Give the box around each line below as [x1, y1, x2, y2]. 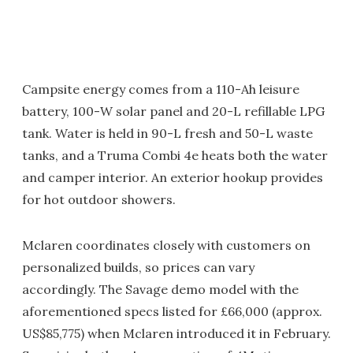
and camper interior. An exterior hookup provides [22, 169, 323, 185]
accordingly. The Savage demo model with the [22, 281, 299, 297]
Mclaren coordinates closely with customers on [22, 236, 310, 253]
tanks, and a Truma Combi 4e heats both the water [22, 147, 328, 163]
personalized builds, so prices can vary [22, 258, 255, 275]
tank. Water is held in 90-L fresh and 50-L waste [22, 124, 313, 141]
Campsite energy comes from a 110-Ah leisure [22, 80, 299, 97]
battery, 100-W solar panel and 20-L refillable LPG [22, 102, 325, 119]
